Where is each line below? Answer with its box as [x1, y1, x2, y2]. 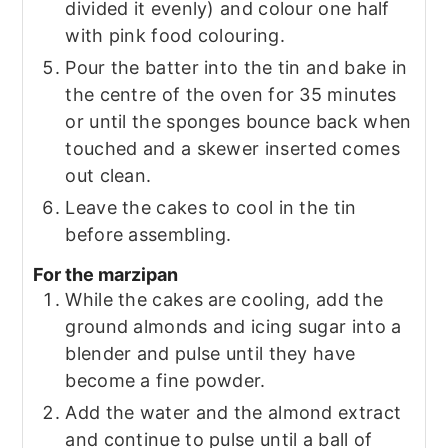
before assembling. [65, 224, 232, 246]
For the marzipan [33, 263, 179, 285]
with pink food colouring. [65, 25, 285, 47]
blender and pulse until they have [65, 342, 356, 364]
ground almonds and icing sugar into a [65, 315, 402, 337]
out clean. [65, 165, 152, 187]
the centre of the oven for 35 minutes [65, 84, 397, 106]
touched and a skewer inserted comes [65, 138, 400, 160]
